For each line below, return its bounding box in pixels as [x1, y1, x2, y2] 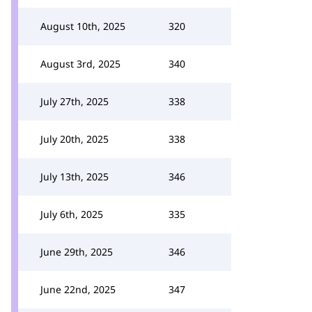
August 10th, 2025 [40, 19, 125, 33]
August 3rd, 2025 [40, 57, 120, 70]
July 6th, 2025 [40, 208, 103, 221]
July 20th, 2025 [40, 132, 109, 146]
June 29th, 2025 [40, 245, 113, 258]
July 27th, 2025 [40, 95, 109, 108]
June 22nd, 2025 [40, 283, 116, 296]
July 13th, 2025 [40, 170, 109, 183]
